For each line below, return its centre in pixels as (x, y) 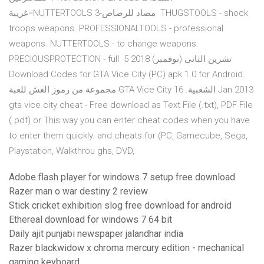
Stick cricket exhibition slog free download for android (120, 206)
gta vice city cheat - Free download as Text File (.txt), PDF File (131, 105)
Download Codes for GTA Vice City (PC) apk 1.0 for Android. (127, 75)
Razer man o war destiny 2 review (78, 192)
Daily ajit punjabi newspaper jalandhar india (96, 234)
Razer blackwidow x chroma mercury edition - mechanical (126, 248)
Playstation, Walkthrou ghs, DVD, (73, 151)
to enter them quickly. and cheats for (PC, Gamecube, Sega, (128, 136)
